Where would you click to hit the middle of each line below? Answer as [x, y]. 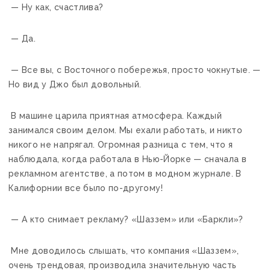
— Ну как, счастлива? [56, 7]
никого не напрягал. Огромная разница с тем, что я [121, 144]
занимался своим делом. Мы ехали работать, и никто [126, 130]
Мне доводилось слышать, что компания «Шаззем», [124, 250]
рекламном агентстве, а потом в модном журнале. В [125, 173]
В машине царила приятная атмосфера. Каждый [115, 115]
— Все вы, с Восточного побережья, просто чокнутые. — [135, 70]
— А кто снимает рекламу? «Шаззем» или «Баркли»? [126, 219]
